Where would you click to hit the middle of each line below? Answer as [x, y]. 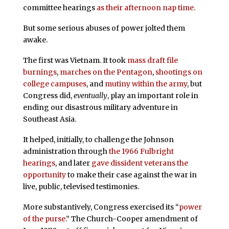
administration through [66, 151]
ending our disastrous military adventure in [100, 107]
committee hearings [60, 8]
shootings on [179, 72]
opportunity [44, 175]
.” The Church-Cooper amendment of [131, 219]
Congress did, [48, 95]
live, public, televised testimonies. [81, 186]
